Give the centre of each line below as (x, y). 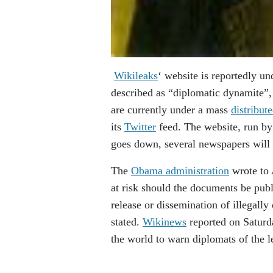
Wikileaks (136, 76)
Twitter (140, 127)
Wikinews (165, 222)
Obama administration (180, 171)
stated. (127, 222)
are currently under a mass (171, 110)
